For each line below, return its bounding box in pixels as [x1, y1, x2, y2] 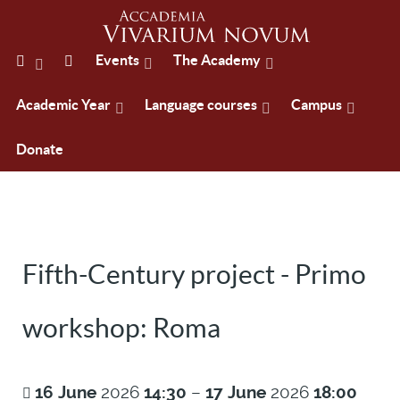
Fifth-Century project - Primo [22, 259, 366, 289]
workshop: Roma [22, 312, 221, 343]
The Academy [173, 52, 262, 69]
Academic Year [16, 96, 111, 113]
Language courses [145, 96, 257, 113]
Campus [291, 96, 342, 113]
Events [96, 52, 140, 69]
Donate [16, 141, 63, 158]
